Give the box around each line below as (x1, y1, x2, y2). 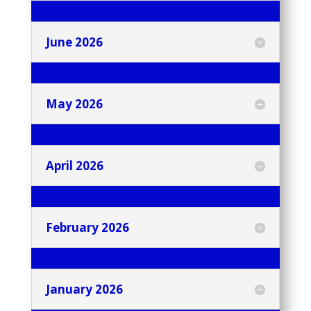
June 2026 (45, 34, 103, 51)
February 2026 (45, 219, 129, 236)
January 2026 (45, 281, 123, 298)
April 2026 (45, 158, 103, 174)
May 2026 (45, 96, 103, 112)
